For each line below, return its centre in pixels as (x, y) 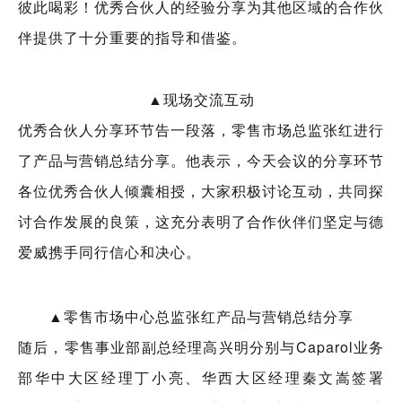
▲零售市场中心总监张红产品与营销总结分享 (201, 317)
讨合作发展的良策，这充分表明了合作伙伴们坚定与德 (201, 222)
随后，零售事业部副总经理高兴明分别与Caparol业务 (201, 347)
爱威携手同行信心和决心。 (109, 252)
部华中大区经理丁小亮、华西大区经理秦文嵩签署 (201, 378)
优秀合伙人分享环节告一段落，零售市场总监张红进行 (201, 130)
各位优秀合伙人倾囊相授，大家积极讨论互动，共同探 (201, 191)
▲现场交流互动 (201, 100)
